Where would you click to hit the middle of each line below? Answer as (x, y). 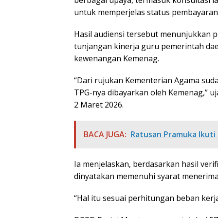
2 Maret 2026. (99, 104)
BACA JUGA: (105, 134)
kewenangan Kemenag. (117, 58)
